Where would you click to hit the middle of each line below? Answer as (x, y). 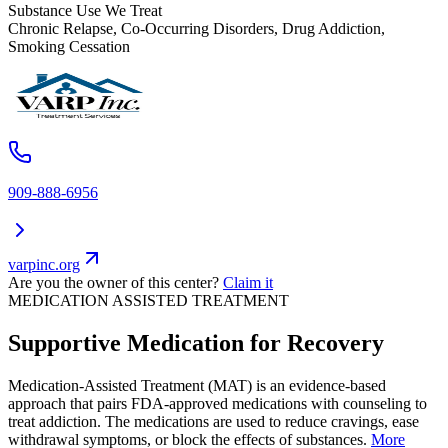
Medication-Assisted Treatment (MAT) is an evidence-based (197, 385)
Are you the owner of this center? (113, 283)
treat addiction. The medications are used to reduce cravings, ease (213, 421)
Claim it (248, 283)
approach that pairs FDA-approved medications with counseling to (217, 403)
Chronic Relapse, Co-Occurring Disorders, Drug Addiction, (196, 29)
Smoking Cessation (69, 47)
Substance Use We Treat (85, 11)
